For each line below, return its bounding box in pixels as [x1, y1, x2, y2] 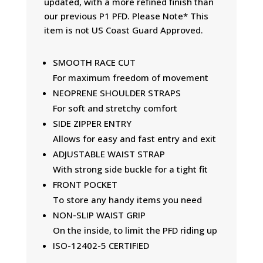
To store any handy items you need [52, 194, 202, 205]
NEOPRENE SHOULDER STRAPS [52, 87, 181, 99]
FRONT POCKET [52, 178, 117, 190]
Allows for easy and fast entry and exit [52, 133, 216, 144]
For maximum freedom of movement [52, 72, 208, 83]
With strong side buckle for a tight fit [52, 163, 208, 175]
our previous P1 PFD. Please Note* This [43, 10, 208, 22]
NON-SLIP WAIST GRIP [52, 209, 146, 221]
